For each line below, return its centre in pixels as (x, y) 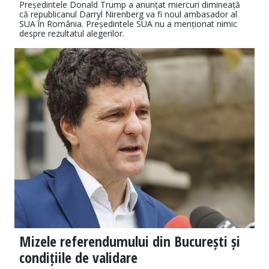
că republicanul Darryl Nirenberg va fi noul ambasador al (128, 14)
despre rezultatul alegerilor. (72, 34)
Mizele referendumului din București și (130, 241)
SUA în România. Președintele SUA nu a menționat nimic (128, 24)
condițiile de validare (78, 258)
